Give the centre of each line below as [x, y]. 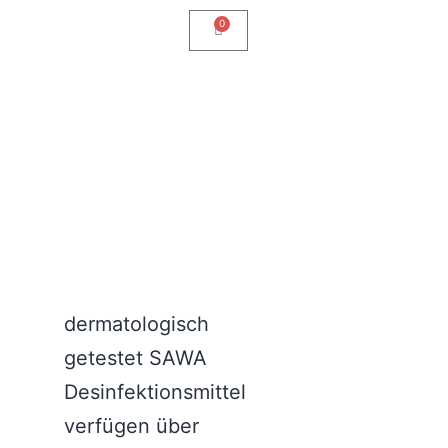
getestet [106, 358]
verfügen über [131, 426]
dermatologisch [136, 324]
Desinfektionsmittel [154, 392]
